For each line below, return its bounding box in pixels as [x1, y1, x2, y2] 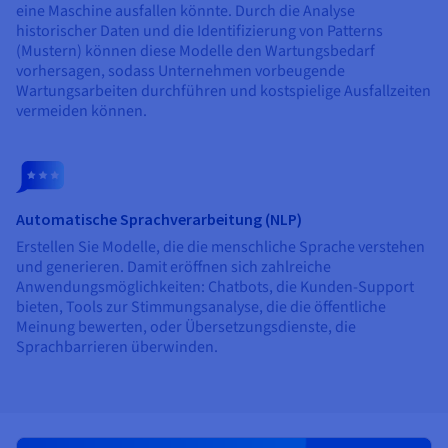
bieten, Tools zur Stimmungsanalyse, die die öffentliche [16, 295, 386, 318]
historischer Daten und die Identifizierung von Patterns [16, 19, 383, 42]
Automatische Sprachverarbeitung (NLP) [16, 208, 302, 229]
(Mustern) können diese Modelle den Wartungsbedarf [16, 39, 375, 62]
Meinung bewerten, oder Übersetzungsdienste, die [16, 315, 356, 338]
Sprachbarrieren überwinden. [16, 335, 221, 358]
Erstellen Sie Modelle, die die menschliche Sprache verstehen [16, 235, 425, 258]
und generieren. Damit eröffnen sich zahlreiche [16, 255, 331, 278]
